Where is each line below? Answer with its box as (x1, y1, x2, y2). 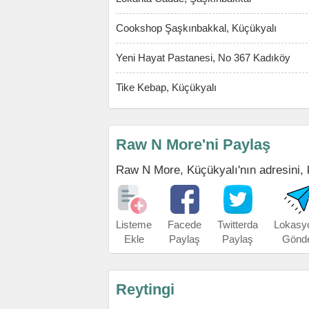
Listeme (116, 219, 152, 230)
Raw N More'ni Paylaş (116, 136, 270, 153)
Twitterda (217, 219, 258, 230)
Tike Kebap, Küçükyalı (116, 81, 217, 93)
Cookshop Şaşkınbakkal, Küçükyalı (116, 22, 277, 34)
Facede (168, 219, 201, 230)
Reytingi (116, 281, 175, 298)
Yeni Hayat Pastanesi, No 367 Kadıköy (116, 52, 290, 63)
